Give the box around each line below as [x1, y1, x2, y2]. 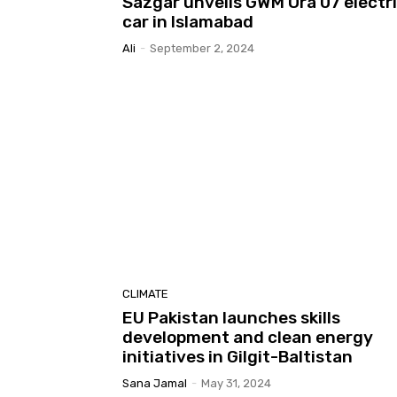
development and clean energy [122, 327, 373, 348]
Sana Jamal [122, 377, 187, 391]
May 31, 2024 [201, 377, 271, 391]
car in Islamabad [122, 11, 253, 32]
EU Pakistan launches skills [122, 307, 340, 329]
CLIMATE [122, 287, 168, 301]
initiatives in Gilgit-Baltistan [122, 346, 353, 368]
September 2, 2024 [150, 41, 254, 55]
